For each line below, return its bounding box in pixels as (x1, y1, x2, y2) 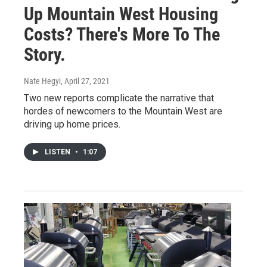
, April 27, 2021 (61, 76, 110, 86)
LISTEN (45, 148, 72, 157)
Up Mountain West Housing (24, 4, 218, 25)
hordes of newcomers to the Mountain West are (24, 105, 222, 117)
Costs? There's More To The (24, 24, 220, 45)
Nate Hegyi (24, 76, 61, 86)
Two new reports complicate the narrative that (24, 92, 214, 104)
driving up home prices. (24, 119, 120, 131)
